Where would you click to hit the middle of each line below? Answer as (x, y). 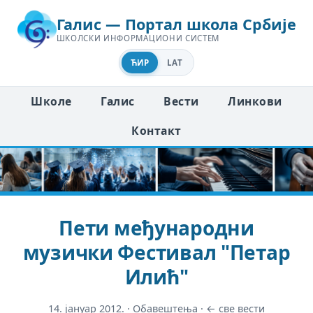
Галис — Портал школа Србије (176, 24)
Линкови (255, 101)
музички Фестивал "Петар (156, 252)
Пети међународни (156, 227)
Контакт (156, 131)
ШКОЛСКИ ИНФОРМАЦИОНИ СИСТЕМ (138, 38)
